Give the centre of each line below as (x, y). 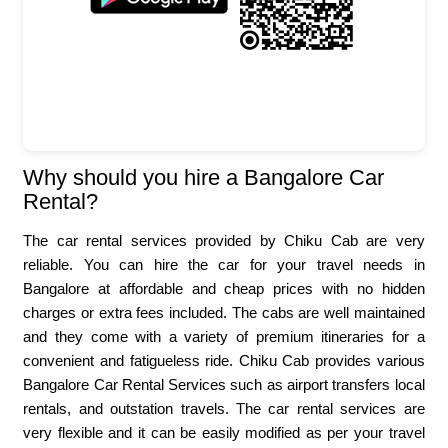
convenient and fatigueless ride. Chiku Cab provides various (224, 361)
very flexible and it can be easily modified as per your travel (224, 433)
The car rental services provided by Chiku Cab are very (224, 241)
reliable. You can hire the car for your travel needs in (224, 265)
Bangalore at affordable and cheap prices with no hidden (224, 289)
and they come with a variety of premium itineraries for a (224, 337)
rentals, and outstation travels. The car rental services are (224, 409)
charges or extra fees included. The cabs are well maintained (224, 313)
